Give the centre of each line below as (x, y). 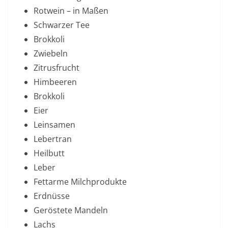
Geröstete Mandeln (71, 210)
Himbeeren (55, 82)
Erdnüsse (52, 196)
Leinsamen (54, 125)
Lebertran (53, 139)
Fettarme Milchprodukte (80, 182)
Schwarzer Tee (62, 25)
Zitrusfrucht (56, 68)
